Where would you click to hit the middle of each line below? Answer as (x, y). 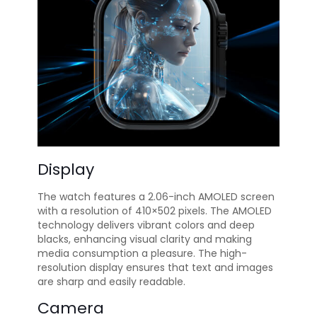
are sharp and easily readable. (111, 282)
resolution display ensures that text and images (155, 267)
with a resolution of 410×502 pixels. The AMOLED (155, 211)
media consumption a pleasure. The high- (142, 253)
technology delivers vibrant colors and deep (146, 225)
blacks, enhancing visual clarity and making (145, 239)
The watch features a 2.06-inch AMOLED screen (156, 197)
